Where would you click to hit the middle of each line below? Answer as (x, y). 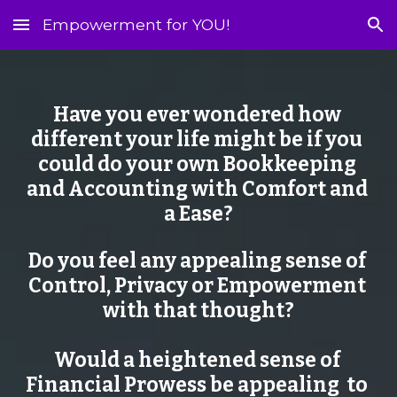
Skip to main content (77, 33)
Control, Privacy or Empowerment (197, 286)
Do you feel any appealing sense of (197, 261)
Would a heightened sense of (197, 360)
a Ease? (198, 214)
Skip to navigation (327, 33)
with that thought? (198, 311)
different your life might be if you (197, 140)
